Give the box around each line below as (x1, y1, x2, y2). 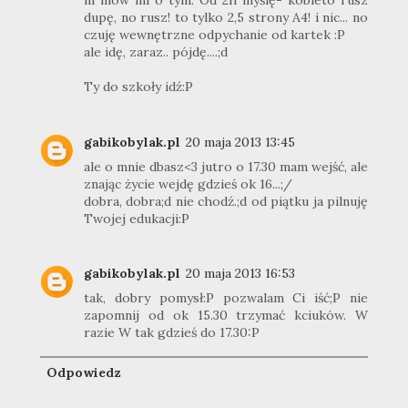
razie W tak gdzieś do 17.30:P (84, 324, 260, 342)
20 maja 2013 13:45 (186, 133, 295, 150)
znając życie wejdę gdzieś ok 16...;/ (84, 175, 292, 192)
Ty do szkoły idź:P (84, 78, 193, 96)
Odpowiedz (46, 364, 121, 382)
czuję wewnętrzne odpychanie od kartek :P (84, 26, 345, 44)
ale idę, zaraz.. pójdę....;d (84, 44, 228, 61)
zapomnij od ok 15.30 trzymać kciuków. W (84, 307, 368, 324)
